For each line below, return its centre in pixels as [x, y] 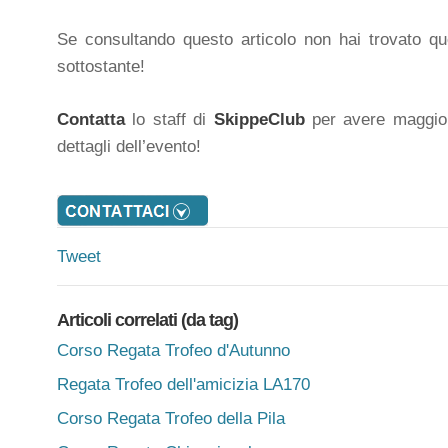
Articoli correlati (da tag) [147, 320]
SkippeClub [259, 119]
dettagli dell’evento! [129, 146]
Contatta [95, 119]
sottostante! [101, 66]
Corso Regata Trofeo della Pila [171, 418]
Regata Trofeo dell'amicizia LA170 [183, 384]
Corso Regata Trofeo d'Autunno [173, 350]
